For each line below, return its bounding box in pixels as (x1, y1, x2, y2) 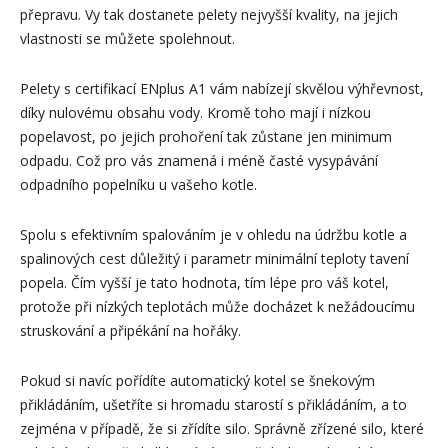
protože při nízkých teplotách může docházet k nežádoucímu (20, 297, 415, 316)
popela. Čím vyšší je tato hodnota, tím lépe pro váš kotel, (20, 273, 389, 292)
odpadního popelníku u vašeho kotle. (20, 175, 257, 194)
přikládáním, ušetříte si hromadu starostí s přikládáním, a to (20, 395, 407, 414)
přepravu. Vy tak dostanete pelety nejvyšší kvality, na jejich (20, 5, 398, 24)
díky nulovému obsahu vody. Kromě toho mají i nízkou (20, 103, 371, 122)
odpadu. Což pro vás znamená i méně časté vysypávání (20, 151, 378, 170)
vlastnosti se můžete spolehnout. (20, 29, 235, 48)
